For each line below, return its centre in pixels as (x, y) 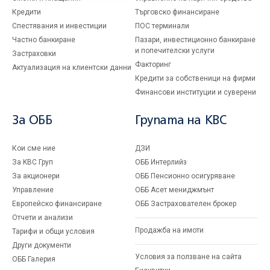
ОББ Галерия (34, 259)
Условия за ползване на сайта (188, 257)
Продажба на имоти (169, 230)
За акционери (36, 176)
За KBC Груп (33, 162)
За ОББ (32, 121)
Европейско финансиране (57, 204)
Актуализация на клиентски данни (72, 67)
